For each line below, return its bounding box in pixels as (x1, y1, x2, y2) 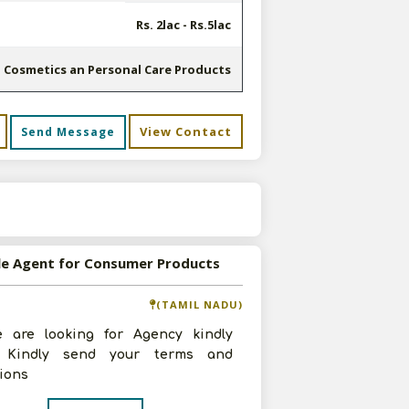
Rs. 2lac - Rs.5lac (135, 16, 231, 33)
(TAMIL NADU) (156, 298, 243, 311)
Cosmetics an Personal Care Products (3, 61, 231, 78)
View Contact (140, 123, 232, 140)
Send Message (21, 124, 115, 140)
